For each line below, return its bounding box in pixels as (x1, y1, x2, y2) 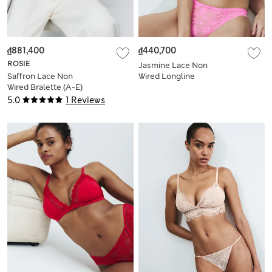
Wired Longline (138, 71, 195, 82)
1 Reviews (66, 95, 105, 106)
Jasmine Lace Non (138, 60, 208, 71)
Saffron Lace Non (7, 71, 73, 82)
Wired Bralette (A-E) (7, 82, 83, 93)
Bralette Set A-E (138, 82, 200, 93)
